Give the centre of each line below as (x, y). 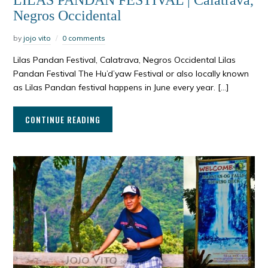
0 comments (84, 38)
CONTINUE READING (63, 120)
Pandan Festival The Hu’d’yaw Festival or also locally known (131, 74)
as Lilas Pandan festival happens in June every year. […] (121, 88)
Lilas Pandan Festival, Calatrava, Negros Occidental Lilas (125, 60)
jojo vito (37, 38)
